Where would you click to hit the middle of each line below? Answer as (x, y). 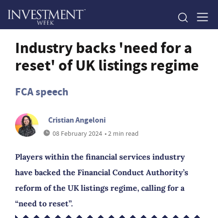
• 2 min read (122, 133)
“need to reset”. (44, 203)
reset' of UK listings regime (107, 65)
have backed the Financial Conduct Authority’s (102, 172)
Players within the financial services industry (100, 157)
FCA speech (42, 92)
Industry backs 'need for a (104, 48)
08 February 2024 (77, 133)
